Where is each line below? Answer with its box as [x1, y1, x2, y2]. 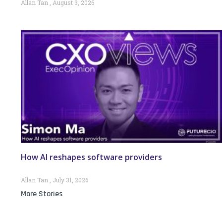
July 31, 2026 [51, 176, 88, 184]
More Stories [21, 189, 62, 200]
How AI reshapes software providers [21, 152, 162, 163]
